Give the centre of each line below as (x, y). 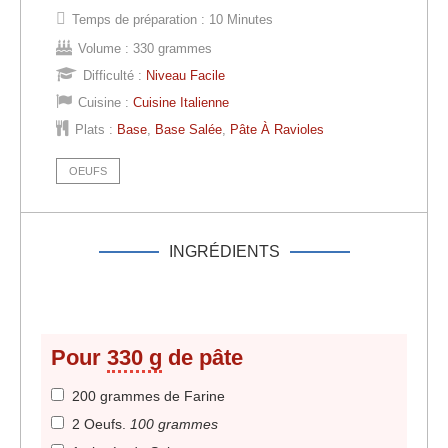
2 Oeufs (97, 424)
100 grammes (174, 424)
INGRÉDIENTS (224, 252)
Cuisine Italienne (181, 103)
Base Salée (188, 130)
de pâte (202, 358)
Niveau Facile (185, 76)
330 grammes (172, 49)
